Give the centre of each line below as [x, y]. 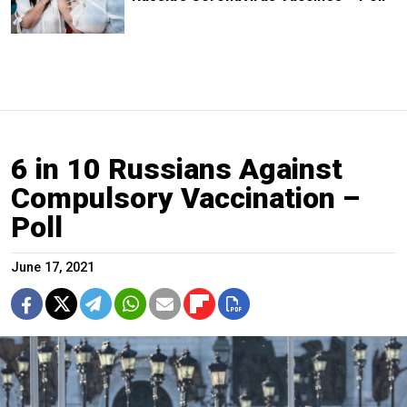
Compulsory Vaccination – [185, 198]
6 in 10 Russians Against [177, 169]
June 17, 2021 [53, 267]
